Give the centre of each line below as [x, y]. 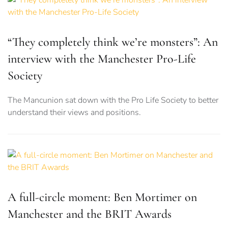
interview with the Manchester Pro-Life [102, 59]
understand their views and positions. [74, 113]
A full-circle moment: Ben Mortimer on [102, 197]
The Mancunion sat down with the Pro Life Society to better [113, 101]
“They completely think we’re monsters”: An [113, 42]
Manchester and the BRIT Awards [90, 214]
